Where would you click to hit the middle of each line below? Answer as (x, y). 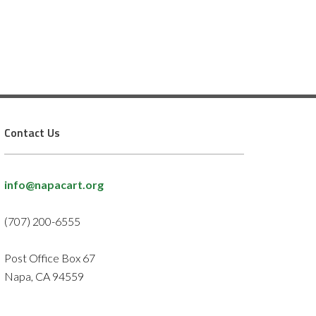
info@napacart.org (54, 185)
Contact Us (32, 133)
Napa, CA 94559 (44, 276)
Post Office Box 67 (50, 258)
